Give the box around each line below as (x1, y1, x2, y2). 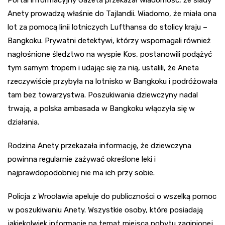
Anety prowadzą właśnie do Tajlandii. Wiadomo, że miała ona (8, 9, 216, 19)
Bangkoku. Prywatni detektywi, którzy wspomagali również (8, 36, 211, 46)
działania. (8, 118, 39, 127)
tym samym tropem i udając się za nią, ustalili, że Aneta (8, 63, 199, 73)
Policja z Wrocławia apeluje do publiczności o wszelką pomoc (8, 192, 216, 201)
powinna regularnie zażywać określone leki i (8, 155, 156, 164)
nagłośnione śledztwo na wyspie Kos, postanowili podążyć (8, 50, 212, 59)
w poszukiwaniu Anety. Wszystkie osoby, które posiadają (8, 205, 203, 215)
